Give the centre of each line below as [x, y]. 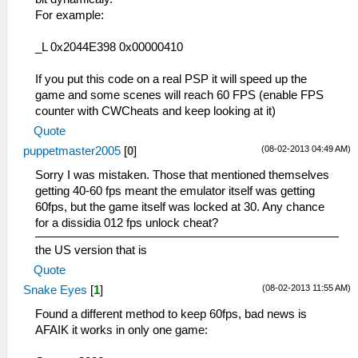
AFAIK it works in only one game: [121, 330]
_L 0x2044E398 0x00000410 [109, 48]
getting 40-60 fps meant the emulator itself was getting [175, 191]
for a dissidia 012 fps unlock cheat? [127, 223]
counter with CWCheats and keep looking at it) [155, 111]
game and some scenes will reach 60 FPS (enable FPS [179, 95]
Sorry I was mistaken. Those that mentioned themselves [182, 175]
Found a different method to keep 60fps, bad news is [171, 314]
